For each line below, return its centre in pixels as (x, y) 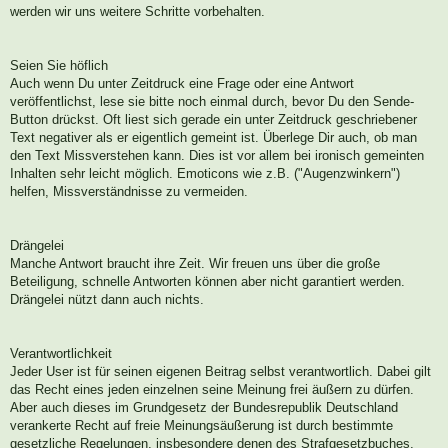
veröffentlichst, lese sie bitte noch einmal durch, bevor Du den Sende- (212, 102)
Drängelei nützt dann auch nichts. (107, 300)
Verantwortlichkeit (61, 354)
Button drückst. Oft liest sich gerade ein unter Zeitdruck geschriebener (213, 120)
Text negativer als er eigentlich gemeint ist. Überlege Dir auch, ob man (213, 138)
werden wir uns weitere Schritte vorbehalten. (137, 12)
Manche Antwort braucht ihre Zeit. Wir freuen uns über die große (195, 264)
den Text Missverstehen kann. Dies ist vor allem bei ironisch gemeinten (217, 156)
